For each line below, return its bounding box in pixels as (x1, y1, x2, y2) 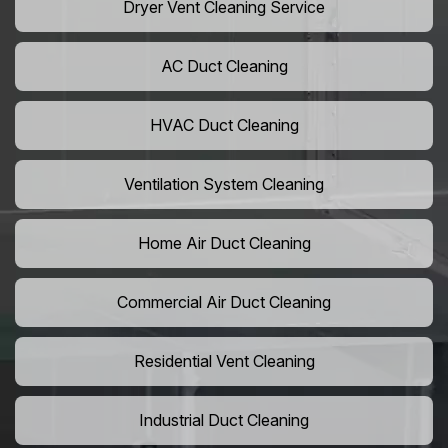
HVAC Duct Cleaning (149, 115, 299, 136)
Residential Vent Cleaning (133, 351, 315, 372)
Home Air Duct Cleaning (137, 233, 311, 254)
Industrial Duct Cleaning (139, 410, 309, 431)
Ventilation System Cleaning (124, 174, 324, 195)
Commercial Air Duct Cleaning (117, 292, 331, 313)
